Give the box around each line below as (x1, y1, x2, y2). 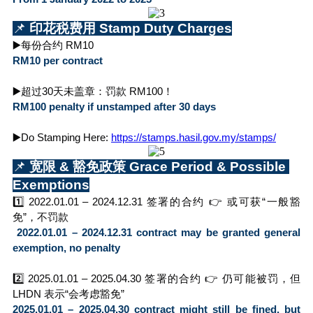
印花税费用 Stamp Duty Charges (26, 20, 232, 36)
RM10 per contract (13, 54, 103, 66)
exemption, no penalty (13, 241, 120, 254)
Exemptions (13, 177, 89, 192)
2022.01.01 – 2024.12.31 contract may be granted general (13, 226, 300, 238)
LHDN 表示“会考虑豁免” (13, 287, 124, 300)
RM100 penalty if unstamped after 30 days (13, 100, 216, 112)
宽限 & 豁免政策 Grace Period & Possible (26, 159, 286, 174)
